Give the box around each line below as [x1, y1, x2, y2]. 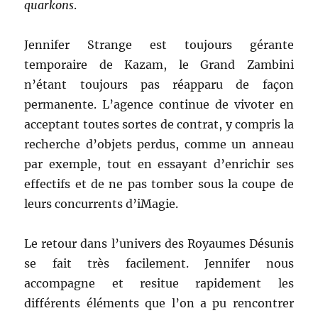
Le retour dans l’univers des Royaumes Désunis [24, 236, 294, 251]
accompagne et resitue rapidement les [24, 276, 294, 290]
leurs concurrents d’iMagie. [24, 197, 179, 211]
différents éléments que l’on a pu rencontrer [24, 296, 294, 310]
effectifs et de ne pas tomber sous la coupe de [24, 177, 294, 191]
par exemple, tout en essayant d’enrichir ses [24, 157, 294, 171]
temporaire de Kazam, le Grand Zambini [24, 57, 294, 72]
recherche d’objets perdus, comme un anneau [24, 137, 294, 151]
